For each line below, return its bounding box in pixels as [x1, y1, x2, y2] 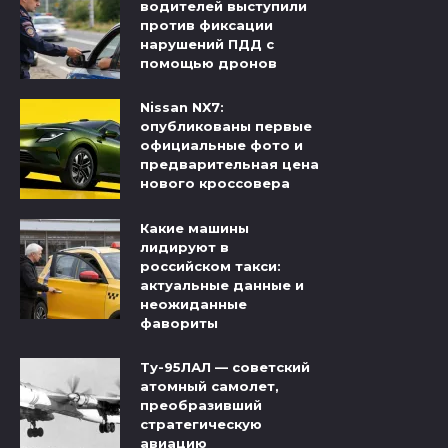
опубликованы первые [140, 118, 312, 135]
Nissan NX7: [140, 99, 224, 116]
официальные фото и [140, 137, 303, 154]
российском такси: [140, 257, 281, 274]
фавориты [140, 314, 218, 331]
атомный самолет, [140, 378, 279, 395]
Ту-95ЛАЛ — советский [140, 359, 310, 376]
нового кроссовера [140, 175, 290, 192]
